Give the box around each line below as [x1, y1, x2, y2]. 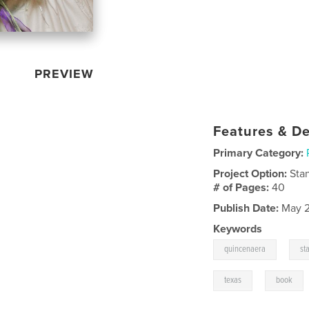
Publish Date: [213, 201, 279, 216]
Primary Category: [213, 146, 304, 161]
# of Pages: [213, 181, 272, 195]
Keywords [213, 222, 263, 237]
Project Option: [213, 167, 290, 181]
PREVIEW [34, 66, 94, 82]
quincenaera [224, 243, 266, 256]
